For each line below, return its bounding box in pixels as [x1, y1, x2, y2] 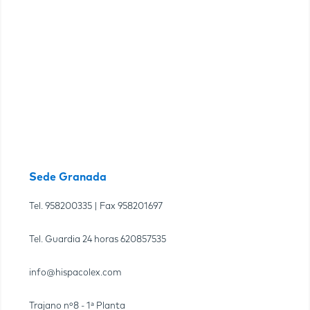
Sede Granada [29, 171, 107, 183]
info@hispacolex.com [29, 268, 122, 277]
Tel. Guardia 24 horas [29, 235, 120, 244]
